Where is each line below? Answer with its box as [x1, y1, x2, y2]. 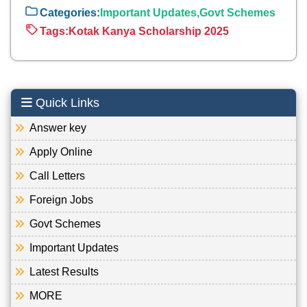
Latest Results [21, 265, 99, 278]
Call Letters [21, 169, 85, 182]
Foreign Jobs [21, 193, 93, 206]
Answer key [21, 121, 86, 134]
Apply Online [21, 145, 93, 158]
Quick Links [32, 95, 99, 110]
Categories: [40, 7, 100, 19]
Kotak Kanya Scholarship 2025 [69, 25, 229, 38]
